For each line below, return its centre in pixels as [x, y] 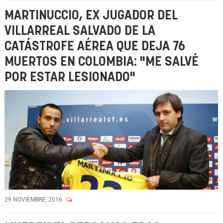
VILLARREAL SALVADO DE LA [80, 31]
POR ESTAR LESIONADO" [70, 77]
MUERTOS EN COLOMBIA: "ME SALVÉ [102, 62]
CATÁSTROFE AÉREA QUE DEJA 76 [95, 47]
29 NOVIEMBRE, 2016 [34, 200]
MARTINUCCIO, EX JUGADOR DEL [91, 16]
